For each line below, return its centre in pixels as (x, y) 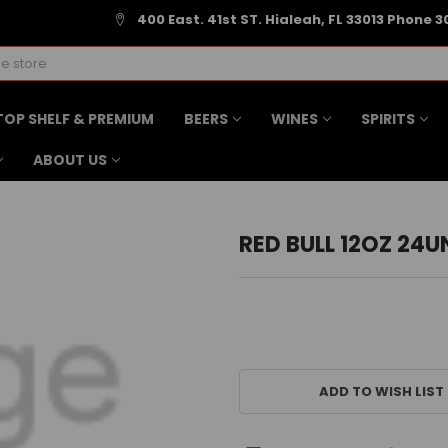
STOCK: (264, 384)
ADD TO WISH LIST (381, 391)
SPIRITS (387, 118)
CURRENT (270, 365)
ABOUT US (69, 159)
